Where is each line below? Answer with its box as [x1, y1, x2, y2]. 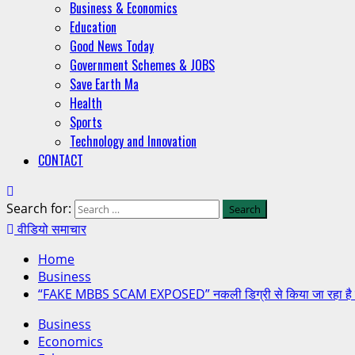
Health [70, 94, 102, 113]
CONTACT [38, 151, 83, 170]
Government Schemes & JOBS [70, 55, 215, 74]
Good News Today [70, 36, 154, 55]
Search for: [6, 200, 71, 217]
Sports [70, 113, 102, 132]
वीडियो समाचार [14, 219, 86, 238]
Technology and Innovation [70, 132, 197, 151]
